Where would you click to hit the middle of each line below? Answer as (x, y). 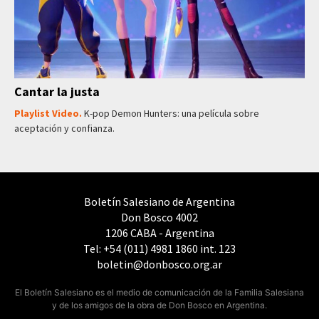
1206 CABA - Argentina (159, 233)
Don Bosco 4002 (159, 217)
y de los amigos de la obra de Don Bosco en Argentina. (159, 305)
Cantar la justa (57, 91)
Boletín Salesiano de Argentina (159, 202)
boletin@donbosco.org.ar (159, 264)
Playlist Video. (49, 113)
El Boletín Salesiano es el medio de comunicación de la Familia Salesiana (159, 292)
